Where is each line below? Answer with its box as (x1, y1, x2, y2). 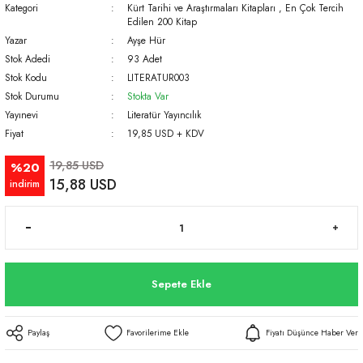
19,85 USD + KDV (126, 126, 204, 140)
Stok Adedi (5, 52, 50, 66)
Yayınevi (5, 108, 38, 122)
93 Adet (126, 52, 162, 66)
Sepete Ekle (152, 276, 211, 292)
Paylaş (28, 327, 49, 339)
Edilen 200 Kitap (126, 15, 197, 28)
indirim (10, 177, 40, 190)
